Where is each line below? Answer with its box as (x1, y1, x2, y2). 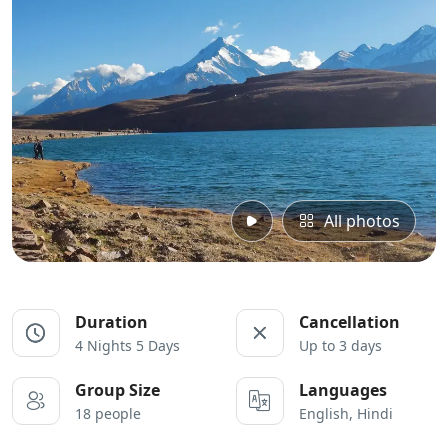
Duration (75, 311, 148, 333)
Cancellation (299, 311, 400, 333)
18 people (75, 404, 141, 423)
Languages (299, 379, 387, 401)
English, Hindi (299, 404, 393, 423)
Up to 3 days (299, 336, 382, 355)
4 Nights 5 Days (75, 336, 180, 355)
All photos (324, 210, 400, 232)
